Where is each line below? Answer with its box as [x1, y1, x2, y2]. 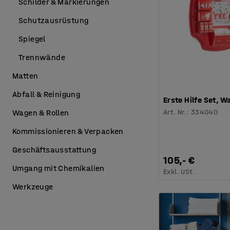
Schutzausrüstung [18, 15, 89, 25]
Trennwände [18, 52, 65, 62]
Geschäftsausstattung [12, 145, 96, 155]
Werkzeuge [12, 182, 53, 191]
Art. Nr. [163, 107, 187, 117]
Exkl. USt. [163, 167, 195, 176]
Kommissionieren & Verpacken [12, 126, 124, 136]
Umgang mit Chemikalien [12, 163, 105, 173]
